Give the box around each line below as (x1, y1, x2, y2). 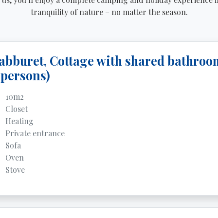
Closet (5, 104, 28, 114)
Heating (5, 116, 34, 126)
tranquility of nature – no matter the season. (30, 7, 188, 17)
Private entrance (5, 128, 65, 138)
